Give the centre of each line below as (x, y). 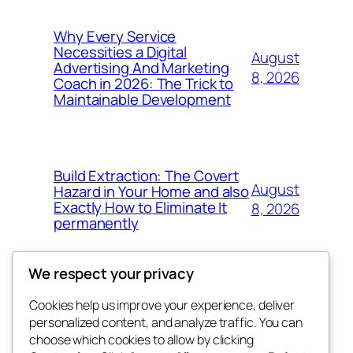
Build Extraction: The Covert (147, 175)
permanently (96, 223)
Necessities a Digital (120, 52)
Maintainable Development (142, 99)
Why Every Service (115, 36)
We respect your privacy (111, 273)
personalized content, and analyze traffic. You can (166, 322)
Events (289, 320)
